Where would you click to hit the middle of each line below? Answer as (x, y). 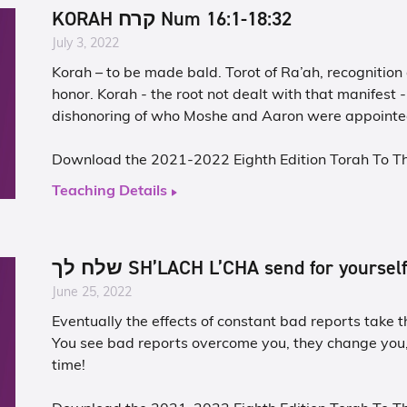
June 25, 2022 (92, 293)
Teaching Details (110, 192)
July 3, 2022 (86, 44)
